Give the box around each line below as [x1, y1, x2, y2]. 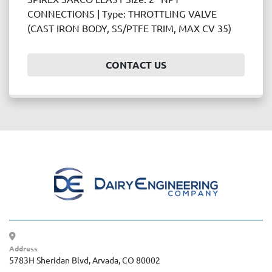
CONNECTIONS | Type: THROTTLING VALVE [27, 7, 217, 20]
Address [15, 243, 38, 254]
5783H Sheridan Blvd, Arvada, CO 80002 [9, 254, 160, 266]
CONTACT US [106, 58, 166, 72]
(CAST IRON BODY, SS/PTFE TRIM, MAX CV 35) [27, 22, 231, 35]
